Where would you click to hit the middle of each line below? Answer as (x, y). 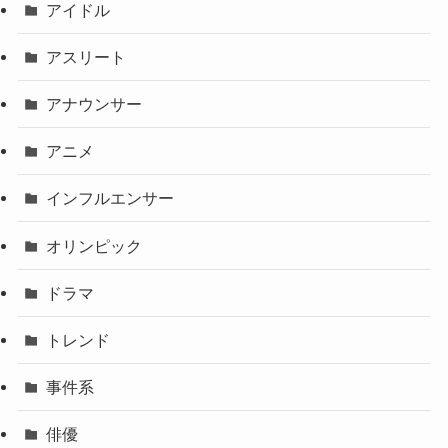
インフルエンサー (110, 198)
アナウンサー (94, 104)
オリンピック (94, 245)
